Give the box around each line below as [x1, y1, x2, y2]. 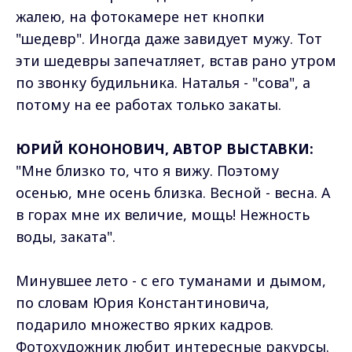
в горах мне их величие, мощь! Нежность [16, 204, 310, 224]
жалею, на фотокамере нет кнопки [16, 6, 265, 26]
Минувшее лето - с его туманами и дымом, [16, 270, 326, 290]
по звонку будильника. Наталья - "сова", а [16, 72, 310, 92]
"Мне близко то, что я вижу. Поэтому [16, 160, 279, 180]
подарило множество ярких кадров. [16, 314, 273, 334]
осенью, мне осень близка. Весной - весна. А [16, 182, 330, 202]
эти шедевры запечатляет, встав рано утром [16, 50, 336, 70]
